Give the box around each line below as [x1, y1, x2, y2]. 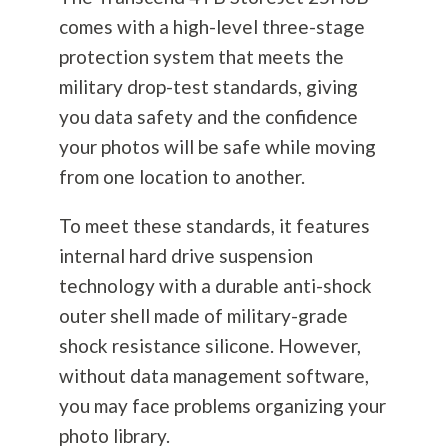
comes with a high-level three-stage [58, 15, 365, 39]
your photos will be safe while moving [58, 135, 376, 159]
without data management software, [58, 364, 369, 388]
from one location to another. [58, 165, 309, 189]
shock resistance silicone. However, [58, 334, 361, 358]
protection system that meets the [58, 45, 344, 69]
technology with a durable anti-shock [58, 274, 372, 298]
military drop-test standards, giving [58, 75, 358, 99]
